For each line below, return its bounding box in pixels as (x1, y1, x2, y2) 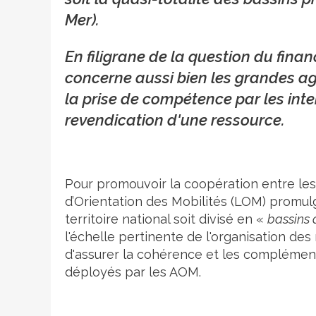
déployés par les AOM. (65, 264, 201, 279)
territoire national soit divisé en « (65, 211, 267, 226)
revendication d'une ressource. (65, 110, 288, 129)
